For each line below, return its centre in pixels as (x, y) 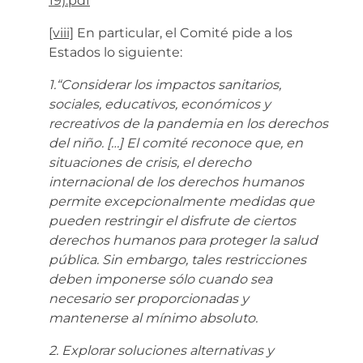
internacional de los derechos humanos (176, 181)
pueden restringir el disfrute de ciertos (172, 220)
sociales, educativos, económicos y (160, 104)
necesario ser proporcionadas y (149, 298)
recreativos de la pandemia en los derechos (188, 123)
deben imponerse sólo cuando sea (160, 279)
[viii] (61, 32)
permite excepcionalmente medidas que (181, 201)
